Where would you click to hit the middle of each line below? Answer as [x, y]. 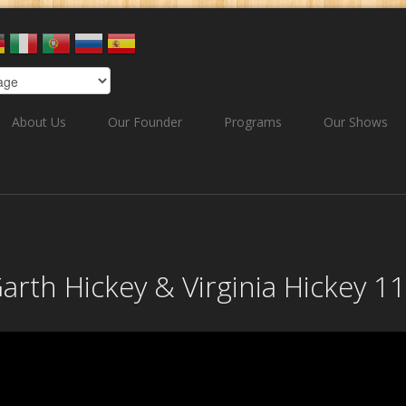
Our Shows [355, 122]
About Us [39, 122]
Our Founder [145, 122]
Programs [252, 122]
